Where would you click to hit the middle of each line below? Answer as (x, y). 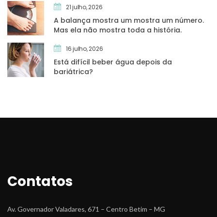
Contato (40, 181)
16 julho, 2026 (84, 48)
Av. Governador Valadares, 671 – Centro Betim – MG (86, 209)
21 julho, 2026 (84, 7)
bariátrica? (73, 71)
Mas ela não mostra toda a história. (118, 30)
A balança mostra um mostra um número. (129, 20)
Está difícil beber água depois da (113, 62)
